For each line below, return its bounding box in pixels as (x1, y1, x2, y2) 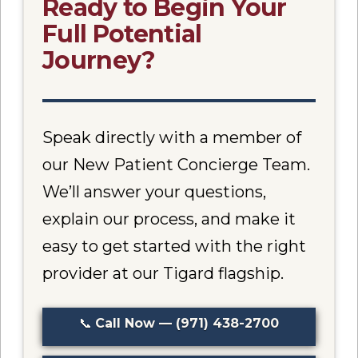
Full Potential (42, 18, 202, 49)
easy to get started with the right (42, 237, 307, 257)
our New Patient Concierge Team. (42, 155, 311, 175)
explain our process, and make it (42, 209, 296, 229)
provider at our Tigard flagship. (42, 264, 284, 284)
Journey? (42, 45, 156, 75)
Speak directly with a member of (42, 128, 302, 148)
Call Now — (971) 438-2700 (95, 316, 279, 332)
